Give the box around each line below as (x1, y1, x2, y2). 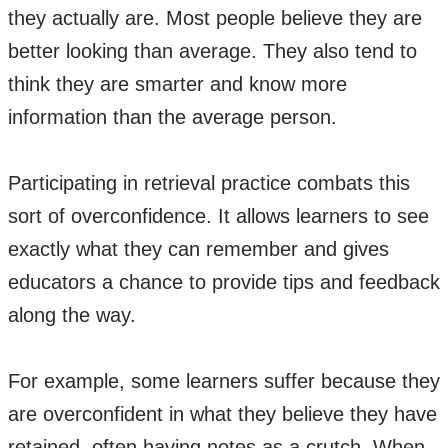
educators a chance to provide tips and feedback (8, 271, 440, 293)
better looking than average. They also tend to (8, 40, 417, 62)
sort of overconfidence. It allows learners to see (8, 205, 429, 227)
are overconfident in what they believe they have (8, 403, 437, 425)
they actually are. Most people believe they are (8, 7, 422, 29)
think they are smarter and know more (8, 73, 347, 95)
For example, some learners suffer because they (8, 370, 440, 392)
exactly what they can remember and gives (8, 238, 389, 260)
